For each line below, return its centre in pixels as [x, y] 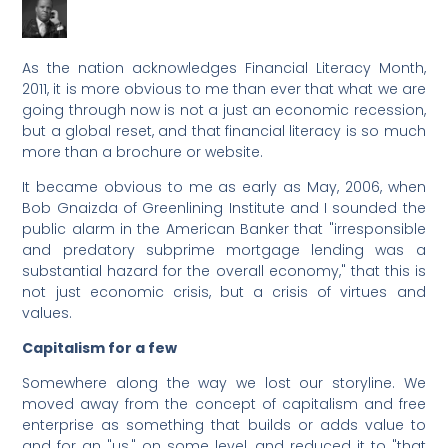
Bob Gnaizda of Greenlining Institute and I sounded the [224, 207]
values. [47, 312]
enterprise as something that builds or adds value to [224, 424]
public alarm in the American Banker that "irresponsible [224, 228]
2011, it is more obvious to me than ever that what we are [224, 88]
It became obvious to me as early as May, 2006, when [224, 186]
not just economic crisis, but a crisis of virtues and [224, 291]
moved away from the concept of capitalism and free [224, 403]
